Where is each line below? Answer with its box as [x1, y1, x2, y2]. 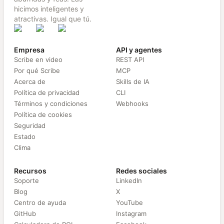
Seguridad [14, 121, 45, 130]
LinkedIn [116, 176, 142, 185]
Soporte [14, 176, 39, 185]
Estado [14, 132, 35, 141]
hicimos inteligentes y [14, 4, 84, 13]
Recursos [14, 166, 46, 175]
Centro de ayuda [14, 198, 66, 207]
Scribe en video [14, 55, 62, 64]
